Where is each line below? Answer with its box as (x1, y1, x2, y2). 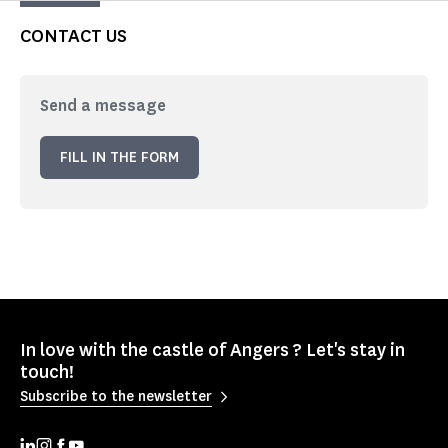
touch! (20, 360, 74, 385)
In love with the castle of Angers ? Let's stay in (20, 338, 405, 363)
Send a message (40, 95, 166, 117)
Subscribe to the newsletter (20, 386, 212, 406)
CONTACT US (20, 24, 127, 49)
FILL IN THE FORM (60, 148, 179, 168)
